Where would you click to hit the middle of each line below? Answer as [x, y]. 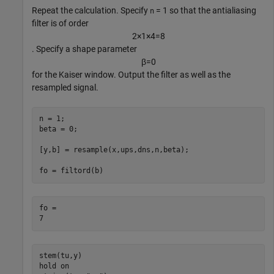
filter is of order [60, 23]
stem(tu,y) [60, 256]
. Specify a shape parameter [84, 49]
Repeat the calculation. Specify [91, 10]
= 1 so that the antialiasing [205, 10]
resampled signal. [65, 87]
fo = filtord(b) [71, 171]
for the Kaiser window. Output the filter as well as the [131, 74]
